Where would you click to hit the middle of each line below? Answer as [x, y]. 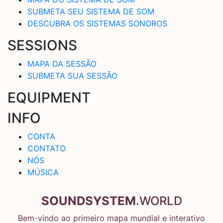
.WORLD [159, 201]
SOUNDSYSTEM [88, 201]
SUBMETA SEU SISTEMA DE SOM [91, 11]
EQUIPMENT [49, 97]
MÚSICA [43, 172]
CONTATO [47, 148]
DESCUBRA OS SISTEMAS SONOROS [97, 23]
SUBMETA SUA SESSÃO [72, 75]
